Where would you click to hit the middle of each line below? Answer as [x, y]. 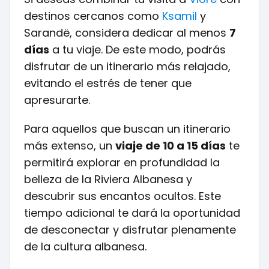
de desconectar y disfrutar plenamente [130, 230]
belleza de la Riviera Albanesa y [108, 179]
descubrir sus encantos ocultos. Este [122, 196]
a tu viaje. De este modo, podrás [138, 50]
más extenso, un [70, 146]
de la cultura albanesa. [85, 246]
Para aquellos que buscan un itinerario [127, 129]
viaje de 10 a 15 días [171, 146]
